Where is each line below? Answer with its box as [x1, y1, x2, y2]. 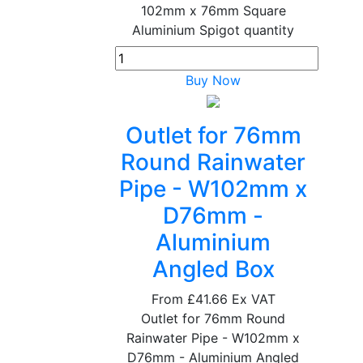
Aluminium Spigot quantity [132, 22, 295, 38]
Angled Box [152, 255, 275, 283]
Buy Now [186, 72, 241, 88]
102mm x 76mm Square [140, 2, 286, 19]
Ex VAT [231, 291, 275, 307]
